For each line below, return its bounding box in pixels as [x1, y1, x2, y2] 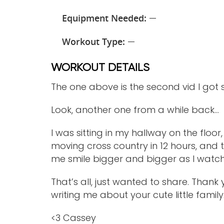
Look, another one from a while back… [51, 103, 219, 116]
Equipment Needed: [61, 11, 146, 24]
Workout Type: [61, 35, 125, 47]
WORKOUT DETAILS [51, 62, 149, 74]
